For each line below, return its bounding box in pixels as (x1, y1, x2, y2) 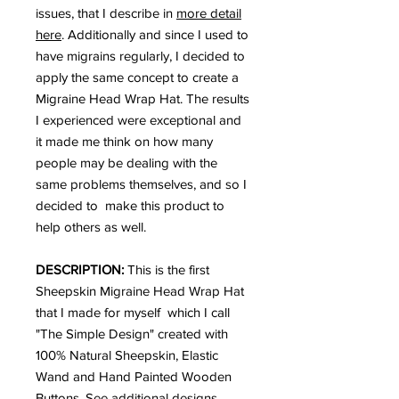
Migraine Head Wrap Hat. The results (36, 90, 249, 106)
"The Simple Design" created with (36, 325, 228, 341)
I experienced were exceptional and (36, 111, 241, 127)
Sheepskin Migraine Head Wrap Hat (36, 282, 244, 298)
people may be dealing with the (36, 154, 217, 170)
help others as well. (36, 218, 146, 234)
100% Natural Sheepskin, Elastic (36, 346, 218, 362)
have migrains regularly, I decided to (36, 47, 245, 63)
